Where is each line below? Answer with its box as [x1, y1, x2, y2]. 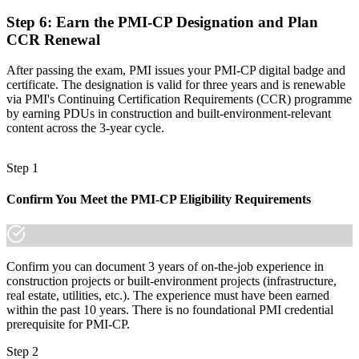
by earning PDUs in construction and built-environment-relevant [6, 107, 331, 121]
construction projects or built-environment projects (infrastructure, [6, 273, 337, 288]
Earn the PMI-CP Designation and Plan [56, 13, 318, 30]
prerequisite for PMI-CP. [6, 317, 130, 331]
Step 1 [6, 161, 38, 175]
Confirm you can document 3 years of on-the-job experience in [6, 259, 324, 273]
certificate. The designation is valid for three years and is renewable [6, 78, 345, 92]
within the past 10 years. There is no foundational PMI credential [6, 302, 333, 317]
